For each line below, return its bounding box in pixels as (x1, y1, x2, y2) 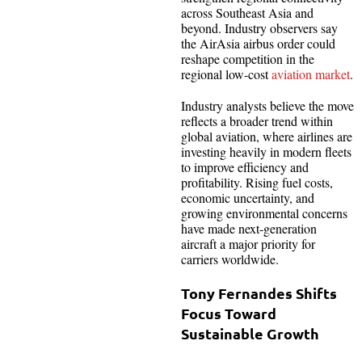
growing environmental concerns (181, 204, 347, 221)
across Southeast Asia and (181, 3, 314, 21)
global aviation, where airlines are (181, 127, 352, 145)
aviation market (271, 65, 350, 82)
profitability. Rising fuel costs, (181, 173, 333, 191)
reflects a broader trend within (181, 112, 333, 129)
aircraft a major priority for (181, 234, 315, 252)
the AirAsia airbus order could (181, 34, 335, 52)
